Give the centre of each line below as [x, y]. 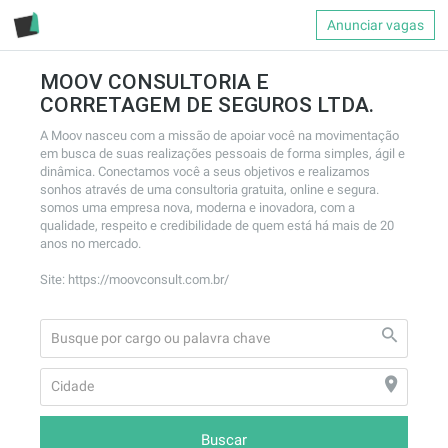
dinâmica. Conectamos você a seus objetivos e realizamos [205, 171]
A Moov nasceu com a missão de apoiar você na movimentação [219, 135]
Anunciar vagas [375, 25]
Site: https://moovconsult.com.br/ [134, 279]
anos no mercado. [90, 243]
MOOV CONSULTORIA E [154, 82]
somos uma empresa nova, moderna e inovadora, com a [197, 207]
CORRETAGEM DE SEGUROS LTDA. [207, 105]
